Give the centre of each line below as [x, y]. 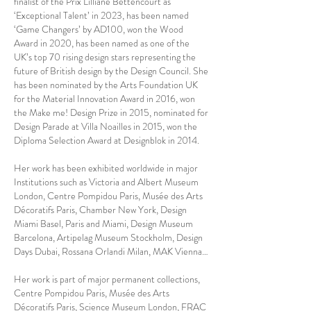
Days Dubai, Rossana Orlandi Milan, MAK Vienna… [111, 251]
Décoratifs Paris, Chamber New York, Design [100, 210]
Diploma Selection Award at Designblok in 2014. [108, 140]
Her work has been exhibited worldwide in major [106, 168]
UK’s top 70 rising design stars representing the [105, 57]
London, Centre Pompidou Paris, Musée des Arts [108, 196]
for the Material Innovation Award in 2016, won [104, 99]
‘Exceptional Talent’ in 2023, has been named [101, 15]
